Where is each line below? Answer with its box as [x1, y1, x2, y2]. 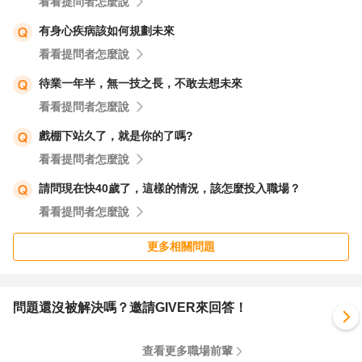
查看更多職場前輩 [142, 344, 233, 357]
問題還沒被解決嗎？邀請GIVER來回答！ [13, 301, 247, 314]
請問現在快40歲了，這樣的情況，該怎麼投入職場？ [39, 182, 301, 195]
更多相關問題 [147, 240, 215, 253]
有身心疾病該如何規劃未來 [39, 24, 175, 37]
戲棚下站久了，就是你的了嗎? [39, 129, 193, 142]
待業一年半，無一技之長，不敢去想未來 [39, 77, 242, 90]
